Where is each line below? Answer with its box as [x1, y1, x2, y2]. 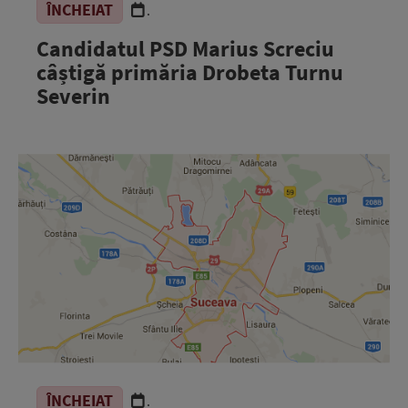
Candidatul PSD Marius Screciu [36, 35, 334, 63]
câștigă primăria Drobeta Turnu [36, 58, 343, 87]
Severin [36, 82, 110, 110]
